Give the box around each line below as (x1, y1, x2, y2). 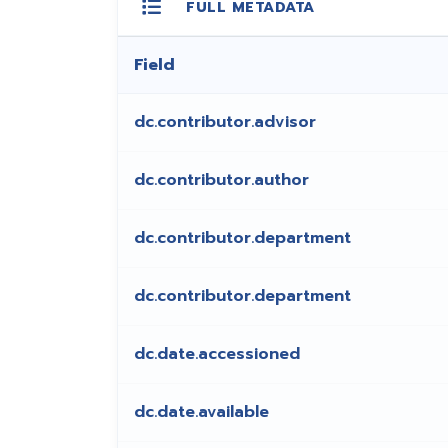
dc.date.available (134, 400, 269, 425)
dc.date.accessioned (134, 342, 300, 367)
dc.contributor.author (134, 168, 309, 193)
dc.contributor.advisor (134, 110, 316, 135)
